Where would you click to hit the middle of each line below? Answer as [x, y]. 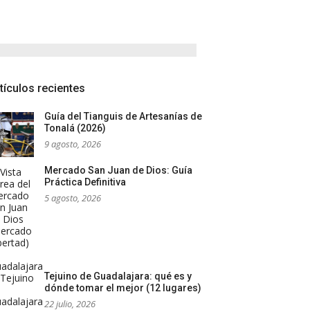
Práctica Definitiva [85, 182]
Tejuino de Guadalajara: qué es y [118, 276]
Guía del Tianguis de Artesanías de [123, 117]
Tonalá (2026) [75, 128]
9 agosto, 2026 [73, 144]
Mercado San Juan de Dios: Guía [118, 171]
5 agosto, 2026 [73, 198]
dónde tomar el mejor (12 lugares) [123, 288]
